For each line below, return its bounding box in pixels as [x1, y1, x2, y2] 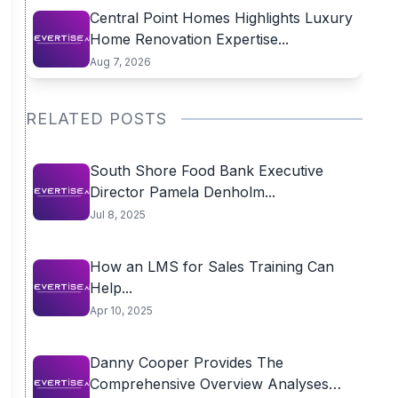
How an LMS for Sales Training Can [89, 258, 334, 275]
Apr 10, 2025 [89, 304, 153, 317]
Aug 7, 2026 [89, 55, 151, 68]
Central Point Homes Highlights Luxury [89, 9, 353, 27]
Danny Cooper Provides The [89, 354, 283, 371]
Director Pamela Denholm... [89, 183, 275, 201]
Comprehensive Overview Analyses [89, 375, 329, 393]
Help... [89, 279, 132, 297]
